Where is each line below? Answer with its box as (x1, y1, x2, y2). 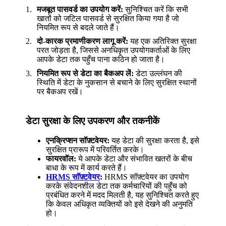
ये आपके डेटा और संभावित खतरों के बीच (76, 154, 193, 163)
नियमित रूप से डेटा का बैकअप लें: (37, 69, 134, 78)
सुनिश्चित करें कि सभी (123, 5, 189, 14)
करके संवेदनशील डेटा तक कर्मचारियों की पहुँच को (46, 182, 188, 191)
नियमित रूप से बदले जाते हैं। (37, 23, 120, 32)
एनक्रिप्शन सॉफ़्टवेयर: (46, 136, 110, 145)
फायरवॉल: (46, 154, 77, 163)
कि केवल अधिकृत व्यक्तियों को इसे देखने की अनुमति (46, 200, 193, 209)
